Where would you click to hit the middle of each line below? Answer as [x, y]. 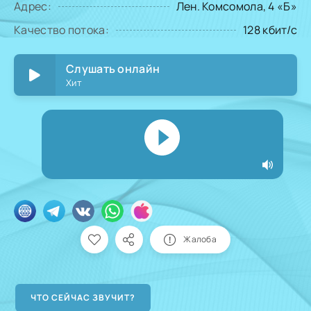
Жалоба [200, 239]
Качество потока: [61, 30]
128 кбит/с [270, 30]
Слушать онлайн [113, 69]
